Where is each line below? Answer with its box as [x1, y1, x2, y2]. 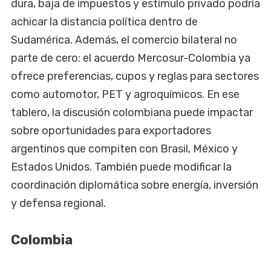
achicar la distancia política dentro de [11, 15, 198, 28]
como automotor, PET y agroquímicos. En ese [11, 87, 240, 101]
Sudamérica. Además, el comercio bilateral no [11, 33, 237, 47]
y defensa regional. [11, 196, 106, 210]
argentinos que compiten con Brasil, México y [11, 142, 238, 155]
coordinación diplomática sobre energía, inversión [11, 178, 258, 192]
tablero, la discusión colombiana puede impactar [11, 105, 253, 119]
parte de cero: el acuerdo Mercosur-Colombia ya [11, 51, 250, 65]
